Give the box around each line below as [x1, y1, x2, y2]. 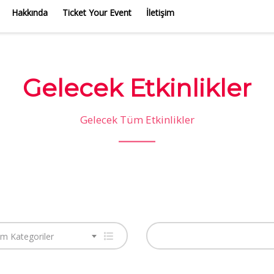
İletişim [146, 7, 174, 18]
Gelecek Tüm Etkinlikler [80, 112, 194, 127]
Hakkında [12, 7, 48, 18]
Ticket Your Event [62, 7, 131, 18]
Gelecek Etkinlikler [23, 72, 251, 103]
